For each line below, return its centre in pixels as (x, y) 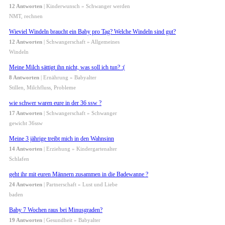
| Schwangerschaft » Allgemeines (81, 42)
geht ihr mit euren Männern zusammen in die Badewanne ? (79, 175)
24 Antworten (26, 185)
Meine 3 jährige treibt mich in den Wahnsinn (62, 139)
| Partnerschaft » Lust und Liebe (80, 185)
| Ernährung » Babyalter (68, 78)
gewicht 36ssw (26, 123)
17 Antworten (26, 113)
